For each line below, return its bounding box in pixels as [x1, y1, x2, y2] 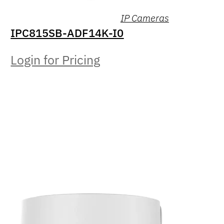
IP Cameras [120, 11, 169, 24]
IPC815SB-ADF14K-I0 [10, 25, 124, 40]
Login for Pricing [10, 51, 100, 68]
